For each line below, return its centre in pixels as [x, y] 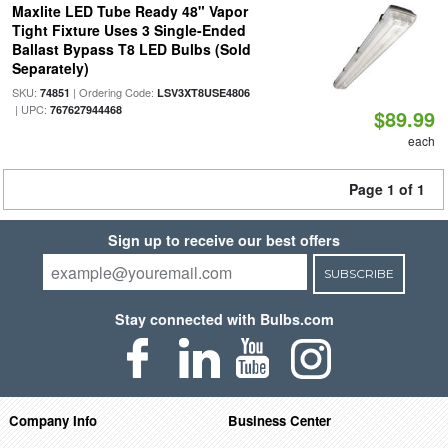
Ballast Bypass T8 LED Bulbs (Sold [131, 49]
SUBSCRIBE [358, 273]
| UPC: [30, 109]
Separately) [50, 68]
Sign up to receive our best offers [224, 240]
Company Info [52, 420]
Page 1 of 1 [387, 189]
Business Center [280, 420]
